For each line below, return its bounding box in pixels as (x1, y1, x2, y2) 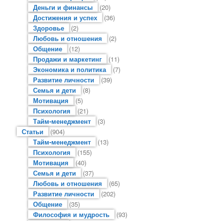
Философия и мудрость (33, 209, 110, 219)
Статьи (22, 126, 44, 136)
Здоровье (33, 23, 64, 33)
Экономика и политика (33, 64, 106, 74)
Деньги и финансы (33, 2, 93, 12)
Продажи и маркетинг (33, 54, 102, 64)
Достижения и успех (33, 12, 97, 22)
